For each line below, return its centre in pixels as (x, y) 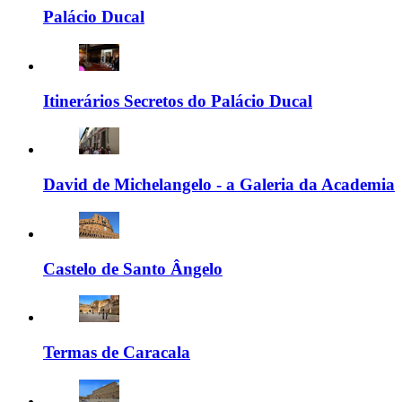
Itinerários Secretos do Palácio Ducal (178, 100)
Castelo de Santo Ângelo (133, 268)
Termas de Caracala (117, 353)
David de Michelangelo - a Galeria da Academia (219, 185)
